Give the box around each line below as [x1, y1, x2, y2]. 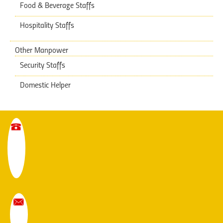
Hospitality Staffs [20, 21, 74, 30]
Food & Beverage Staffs [20, 1, 95, 10]
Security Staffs [20, 61, 65, 70]
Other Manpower [15, 46, 68, 55]
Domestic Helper [20, 81, 71, 90]
